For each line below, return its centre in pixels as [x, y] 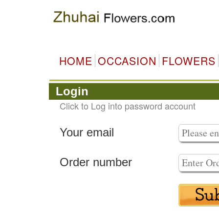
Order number [96, 162]
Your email [87, 132]
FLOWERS [188, 61]
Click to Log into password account [127, 106]
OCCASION [127, 61]
